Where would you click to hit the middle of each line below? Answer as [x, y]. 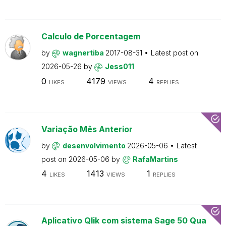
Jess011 [119, 66]
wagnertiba [84, 53]
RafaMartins [155, 159]
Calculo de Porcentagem [91, 36]
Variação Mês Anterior [87, 129]
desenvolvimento [95, 145]
